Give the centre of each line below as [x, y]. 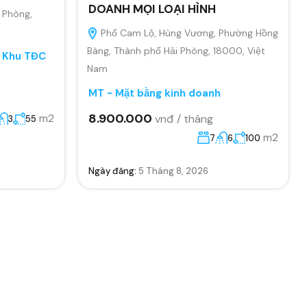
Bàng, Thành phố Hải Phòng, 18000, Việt [176, 50]
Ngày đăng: [113, 171]
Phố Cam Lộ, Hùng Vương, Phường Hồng [188, 33]
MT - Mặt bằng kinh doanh [154, 93]
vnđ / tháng [184, 118]
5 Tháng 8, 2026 [173, 171]
